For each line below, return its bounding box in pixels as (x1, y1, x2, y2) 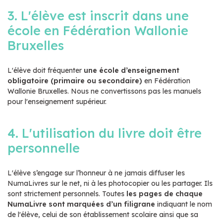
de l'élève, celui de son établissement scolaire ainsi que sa (7, 210, 198, 219)
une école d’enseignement (84, 65, 179, 75)
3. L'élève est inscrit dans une (7, 7, 189, 23)
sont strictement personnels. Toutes (7, 189, 126, 198)
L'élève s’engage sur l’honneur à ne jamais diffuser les (7, 168, 185, 177)
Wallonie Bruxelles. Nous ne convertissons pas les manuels (7, 86, 201, 96)
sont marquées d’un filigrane (49, 199, 155, 209)
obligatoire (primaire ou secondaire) (7, 76, 142, 85)
